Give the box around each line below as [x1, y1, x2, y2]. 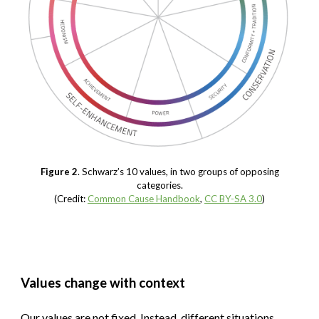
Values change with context [21, 274, 186, 291]
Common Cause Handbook [88, 193, 200, 205]
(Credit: [54, 193, 85, 205]
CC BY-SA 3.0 [204, 193, 262, 205]
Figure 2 [40, 166, 78, 178]
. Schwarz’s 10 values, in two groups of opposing [77, 166, 279, 178]
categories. [136, 179, 183, 192]
